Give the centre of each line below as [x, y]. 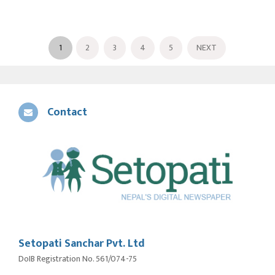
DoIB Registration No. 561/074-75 [78, 258]
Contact [67, 113]
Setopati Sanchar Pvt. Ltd [82, 243]
